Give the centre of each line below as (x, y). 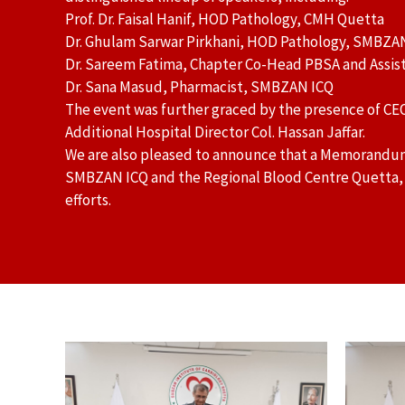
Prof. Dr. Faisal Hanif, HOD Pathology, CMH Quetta (225, 19)
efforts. (88, 200)
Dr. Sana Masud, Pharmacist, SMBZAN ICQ (199, 87)
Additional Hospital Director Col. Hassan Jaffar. (215, 132)
